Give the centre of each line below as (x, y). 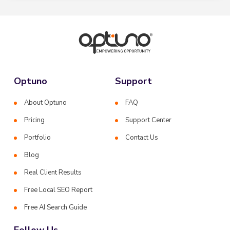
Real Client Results (53, 172)
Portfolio (38, 137)
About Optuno (46, 102)
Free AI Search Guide (56, 207)
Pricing (35, 120)
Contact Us (142, 137)
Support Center (148, 120)
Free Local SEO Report (59, 190)
